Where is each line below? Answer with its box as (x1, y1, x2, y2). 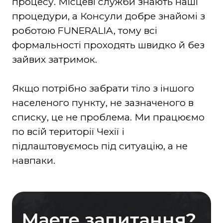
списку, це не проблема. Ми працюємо (11, 111, 205, 123)
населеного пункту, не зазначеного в (11, 97, 194, 109)
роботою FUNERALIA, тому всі (11, 25, 157, 37)
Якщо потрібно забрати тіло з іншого (11, 83, 194, 95)
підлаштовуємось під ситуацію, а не (11, 140, 188, 152)
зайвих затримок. (11, 54, 97, 66)
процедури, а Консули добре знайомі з (11, 10, 205, 22)
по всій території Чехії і (11, 126, 124, 138)
